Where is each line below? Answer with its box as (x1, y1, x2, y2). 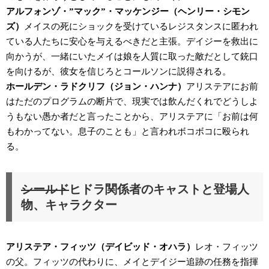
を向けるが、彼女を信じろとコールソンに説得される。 (6, 66, 231, 76)
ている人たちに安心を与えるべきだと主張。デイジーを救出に (6, 36, 258, 46)
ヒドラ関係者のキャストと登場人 (69, 182, 249, 196)
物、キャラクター (21, 198, 117, 211)
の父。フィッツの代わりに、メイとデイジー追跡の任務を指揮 (6, 256, 258, 267)
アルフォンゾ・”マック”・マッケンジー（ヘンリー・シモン (6, 6, 250, 16)
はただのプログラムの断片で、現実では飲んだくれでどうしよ (6, 96, 258, 106)
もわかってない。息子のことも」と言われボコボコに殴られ (6, 126, 249, 136)
